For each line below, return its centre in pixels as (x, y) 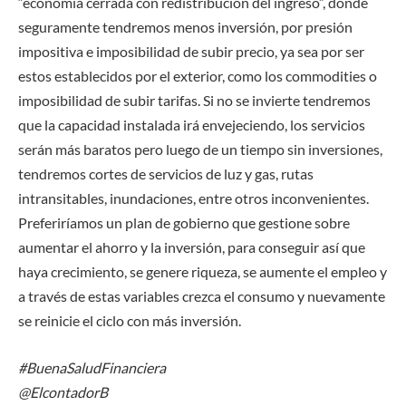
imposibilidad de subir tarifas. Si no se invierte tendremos (194, 101)
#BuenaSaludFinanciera (92, 367)
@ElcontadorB (63, 391)
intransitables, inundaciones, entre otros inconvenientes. (193, 198)
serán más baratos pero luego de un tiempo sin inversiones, (200, 150)
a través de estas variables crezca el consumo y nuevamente (202, 296)
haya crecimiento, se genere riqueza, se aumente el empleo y (203, 272)
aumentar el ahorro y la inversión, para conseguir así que (192, 247)
